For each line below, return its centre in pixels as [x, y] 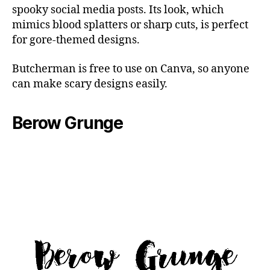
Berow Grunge [68, 123]
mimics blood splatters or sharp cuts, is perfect [130, 25]
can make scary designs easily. [90, 84]
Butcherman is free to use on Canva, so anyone [131, 69]
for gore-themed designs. [76, 40]
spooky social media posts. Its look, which [118, 10]
